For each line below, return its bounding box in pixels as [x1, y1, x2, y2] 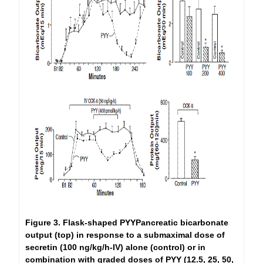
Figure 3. [25, 218, 61, 228]
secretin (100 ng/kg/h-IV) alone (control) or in [25, 242, 206, 252]
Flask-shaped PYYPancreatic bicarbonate [63, 218, 229, 228]
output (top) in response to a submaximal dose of [25, 230, 225, 240]
